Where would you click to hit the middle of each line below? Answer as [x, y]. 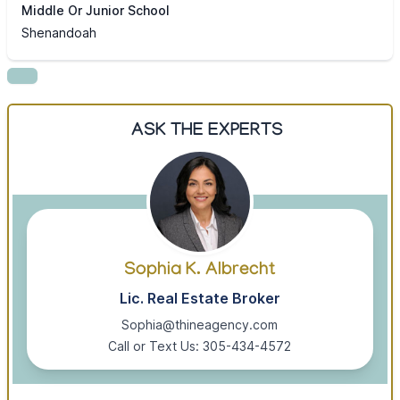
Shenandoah [59, 33]
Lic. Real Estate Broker [200, 299]
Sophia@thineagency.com [200, 325]
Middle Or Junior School [96, 11]
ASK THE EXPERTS [207, 133]
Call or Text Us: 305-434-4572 [200, 346]
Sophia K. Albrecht [200, 272]
